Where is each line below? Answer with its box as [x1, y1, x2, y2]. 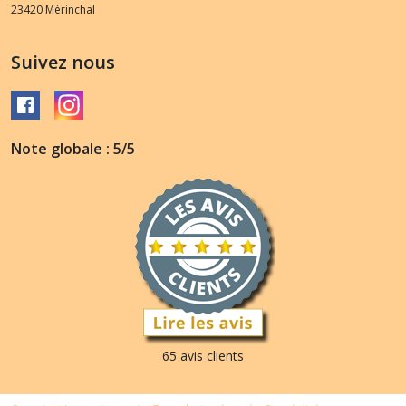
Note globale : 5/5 [11, 139, 135, 159]
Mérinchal [45, 2, 95, 18]
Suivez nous [11, 50, 115, 75]
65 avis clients [162, 347, 244, 365]
